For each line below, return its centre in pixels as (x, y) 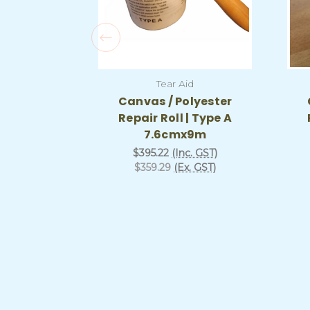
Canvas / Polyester (175, 101)
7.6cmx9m (175, 134)
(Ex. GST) (195, 167)
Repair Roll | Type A (175, 118)
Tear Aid (175, 83)
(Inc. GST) (194, 153)
